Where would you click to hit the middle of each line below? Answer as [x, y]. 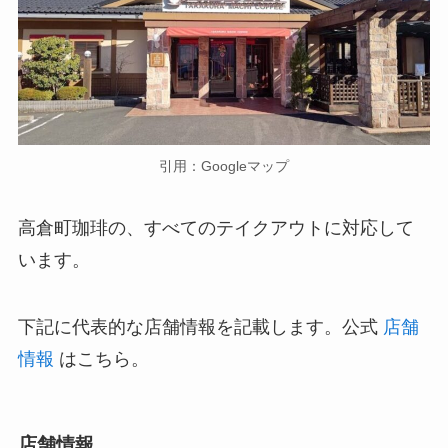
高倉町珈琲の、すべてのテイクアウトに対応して [215, 227]
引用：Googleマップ [224, 165]
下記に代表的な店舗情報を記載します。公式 [200, 327]
